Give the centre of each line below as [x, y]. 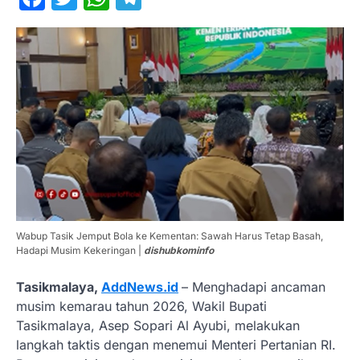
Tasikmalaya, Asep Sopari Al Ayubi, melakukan [158, 325]
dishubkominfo [179, 250]
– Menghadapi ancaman [254, 286]
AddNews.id [140, 286]
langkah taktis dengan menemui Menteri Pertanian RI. [176, 344]
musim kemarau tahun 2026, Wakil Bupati [141, 306]
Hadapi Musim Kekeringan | [80, 250]
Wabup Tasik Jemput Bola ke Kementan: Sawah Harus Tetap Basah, [170, 235]
